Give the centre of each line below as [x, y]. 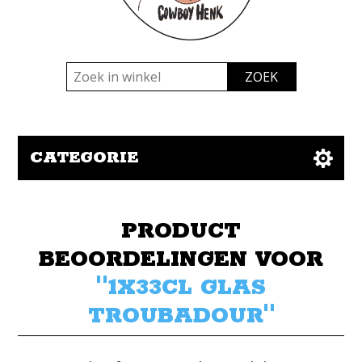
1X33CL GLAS [187, 288]
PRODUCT [181, 232]
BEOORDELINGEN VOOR [181, 260]
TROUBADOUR [175, 316]
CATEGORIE [84, 158]
